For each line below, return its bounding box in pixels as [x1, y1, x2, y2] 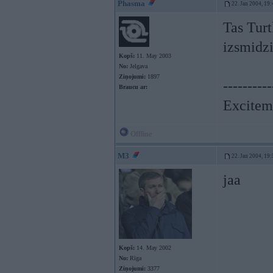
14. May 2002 [135, 244, 171, 251]
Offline [129, 130, 152, 138]
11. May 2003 [135, 52, 171, 59]
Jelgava [128, 63, 147, 69]
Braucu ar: [119, 83, 147, 90]
